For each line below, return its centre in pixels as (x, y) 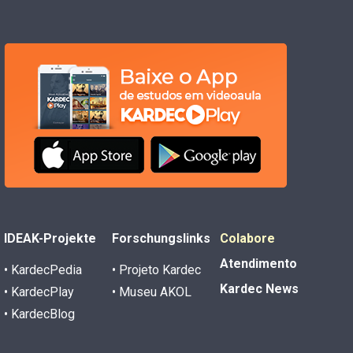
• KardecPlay (39, 292)
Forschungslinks (162, 238)
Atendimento (259, 263)
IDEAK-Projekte (50, 238)
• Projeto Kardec (157, 269)
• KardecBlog (40, 314)
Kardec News (260, 288)
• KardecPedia (43, 269)
